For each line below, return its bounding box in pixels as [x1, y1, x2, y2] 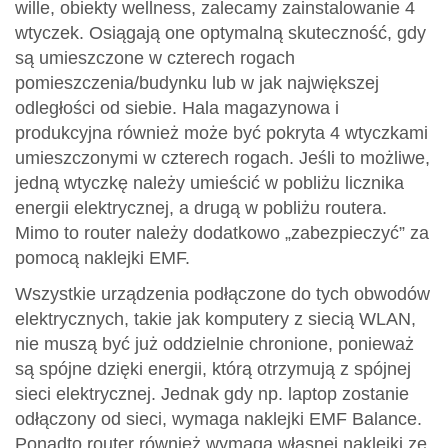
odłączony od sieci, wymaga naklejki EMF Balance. [15, 408, 422, 429]
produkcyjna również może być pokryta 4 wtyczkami [15, 122, 428, 143]
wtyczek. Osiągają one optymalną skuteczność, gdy [15, 22, 426, 43]
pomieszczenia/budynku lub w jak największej [15, 72, 379, 93]
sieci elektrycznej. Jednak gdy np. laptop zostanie [15, 383, 409, 404]
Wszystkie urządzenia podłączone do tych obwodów [15, 283, 430, 304]
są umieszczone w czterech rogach [15, 47, 295, 68]
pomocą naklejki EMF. [15, 247, 190, 268]
